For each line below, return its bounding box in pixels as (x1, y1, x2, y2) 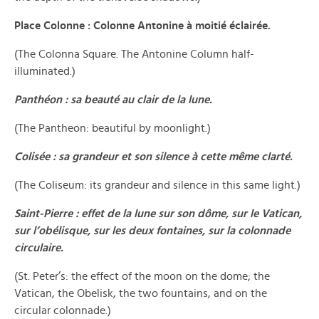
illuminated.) (14, 66, 75, 77)
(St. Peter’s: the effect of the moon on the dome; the (14, 271, 270, 282)
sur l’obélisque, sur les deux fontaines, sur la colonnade (14, 225, 291, 236)
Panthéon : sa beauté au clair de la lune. (14, 94, 212, 105)
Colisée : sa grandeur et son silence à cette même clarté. (14, 151, 293, 162)
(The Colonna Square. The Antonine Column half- (14, 48, 254, 60)
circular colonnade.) (14, 305, 111, 316)
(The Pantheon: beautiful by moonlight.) (14, 122, 211, 134)
